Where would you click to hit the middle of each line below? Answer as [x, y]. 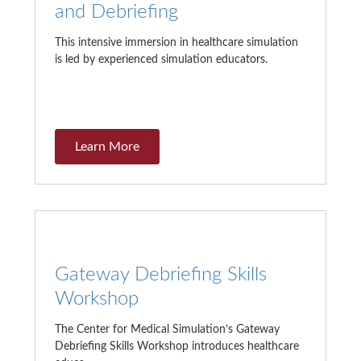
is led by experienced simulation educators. [161, 60]
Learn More [107, 147]
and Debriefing [116, 12]
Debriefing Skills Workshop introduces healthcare [176, 347]
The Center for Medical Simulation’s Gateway [167, 330]
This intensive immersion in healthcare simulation [176, 43]
